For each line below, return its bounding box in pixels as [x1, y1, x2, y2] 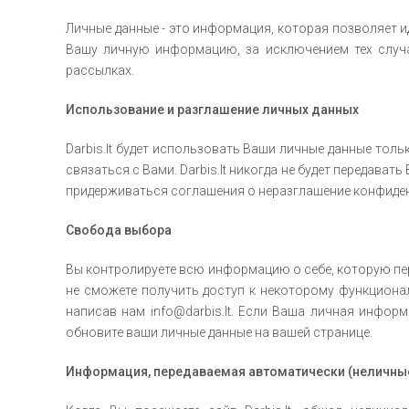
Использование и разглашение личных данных [66, 102, 359, 117]
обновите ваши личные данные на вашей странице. [66, 325, 372, 340]
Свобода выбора [66, 223, 172, 237]
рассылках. [66, 63, 134, 78]
